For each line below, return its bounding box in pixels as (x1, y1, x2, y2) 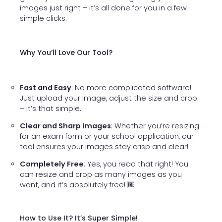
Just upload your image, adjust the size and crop (20, 93, 197, 103)
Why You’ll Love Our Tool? (20, 48, 112, 58)
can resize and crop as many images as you (20, 169, 182, 180)
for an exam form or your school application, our (20, 131, 194, 141)
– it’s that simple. (20, 103, 81, 113)
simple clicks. (20, 13, 67, 24)
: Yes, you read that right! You (84, 159, 188, 169)
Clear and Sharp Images (20, 120, 111, 131)
